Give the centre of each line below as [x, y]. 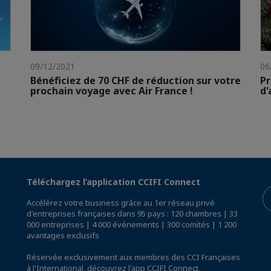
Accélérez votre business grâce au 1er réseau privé [121, 202]
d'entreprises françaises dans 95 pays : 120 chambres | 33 [132, 213]
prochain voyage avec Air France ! [112, 90]
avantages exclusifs [63, 235]
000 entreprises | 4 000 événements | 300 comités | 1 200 [132, 224]
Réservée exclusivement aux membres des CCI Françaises [133, 257]
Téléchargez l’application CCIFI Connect [113, 181]
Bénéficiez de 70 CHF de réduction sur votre [135, 80]
